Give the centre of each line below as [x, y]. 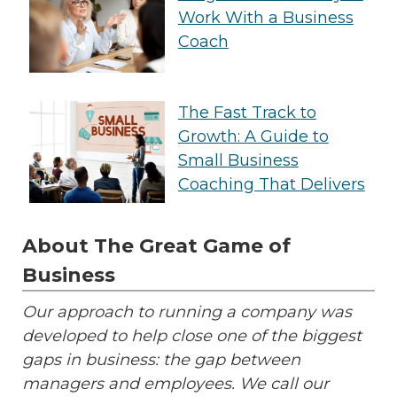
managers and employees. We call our [175, 384]
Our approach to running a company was [187, 312]
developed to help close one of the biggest [192, 336]
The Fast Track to [247, 112]
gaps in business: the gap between [161, 360]
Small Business [238, 160]
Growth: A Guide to [253, 136]
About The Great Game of [156, 246]
